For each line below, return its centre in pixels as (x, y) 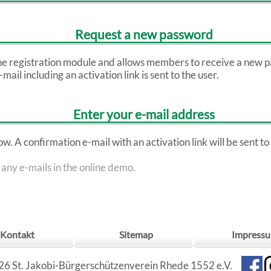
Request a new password (144, 34)
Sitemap (136, 234)
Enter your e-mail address (144, 114)
